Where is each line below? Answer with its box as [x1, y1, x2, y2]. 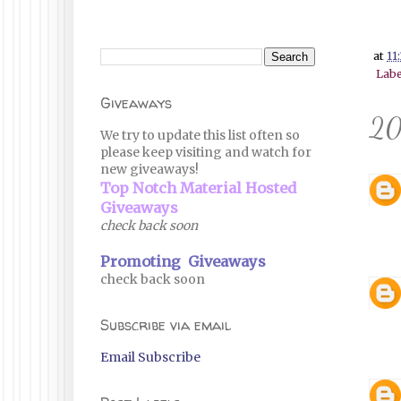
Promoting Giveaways [100, 252, 266, 270]
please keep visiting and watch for [100, 144, 311, 160]
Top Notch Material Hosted [100, 179, 296, 197]
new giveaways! [100, 161, 199, 177]
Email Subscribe [100, 349, 200, 365]
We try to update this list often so [100, 127, 300, 143]
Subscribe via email [100, 315, 231, 335]
